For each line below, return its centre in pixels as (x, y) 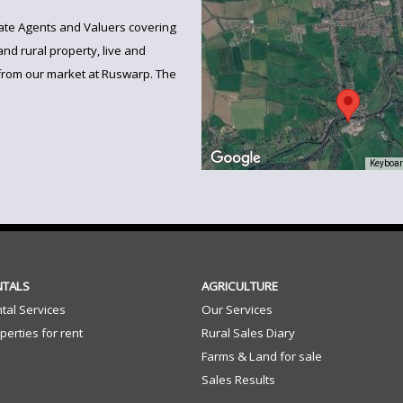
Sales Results (238, 380)
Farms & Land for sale (261, 357)
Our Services (237, 310)
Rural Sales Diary (248, 333)
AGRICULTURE (239, 287)
